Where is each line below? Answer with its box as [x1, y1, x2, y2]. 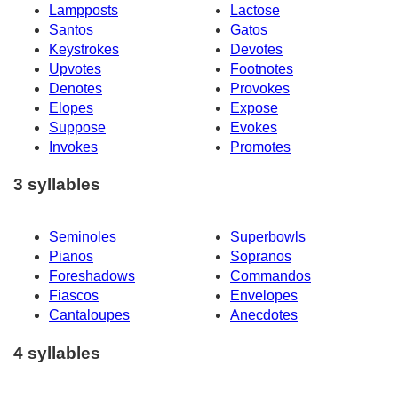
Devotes [230, 41, 283, 57]
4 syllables [13, 343, 100, 362]
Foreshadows [49, 268, 135, 284]
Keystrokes [49, 41, 119, 57]
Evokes [230, 119, 277, 135]
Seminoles [49, 229, 116, 245]
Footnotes [230, 60, 293, 76]
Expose [230, 99, 278, 115]
